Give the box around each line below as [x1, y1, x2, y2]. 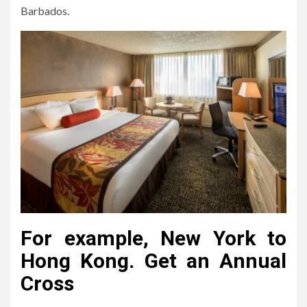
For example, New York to [21, 225, 286, 250]
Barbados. [21, 4, 69, 18]
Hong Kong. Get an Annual [21, 248, 286, 273]
